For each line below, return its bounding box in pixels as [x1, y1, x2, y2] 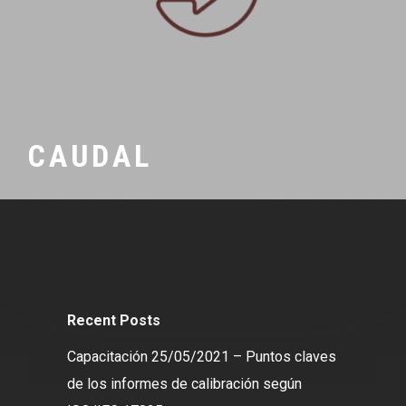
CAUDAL [27, 138, 152, 174]
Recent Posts [67, 312, 160, 329]
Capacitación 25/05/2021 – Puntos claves [67, 348, 336, 365]
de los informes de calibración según [67, 375, 302, 392]
